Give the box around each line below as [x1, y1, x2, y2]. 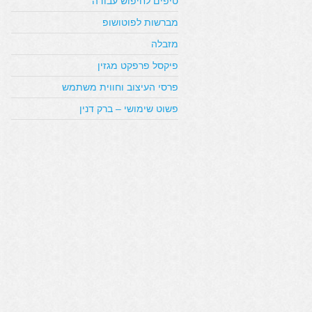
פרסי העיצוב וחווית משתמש [62, 81, 178, 93]
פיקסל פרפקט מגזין [97, 60, 178, 71]
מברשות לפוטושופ [102, 17, 178, 28]
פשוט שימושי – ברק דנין [79, 103, 178, 114]
